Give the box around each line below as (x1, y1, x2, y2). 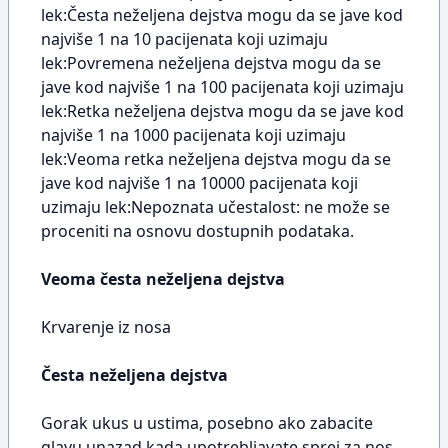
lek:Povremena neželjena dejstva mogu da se (41, 52, 381, 74)
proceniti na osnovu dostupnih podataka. (41, 220, 354, 242)
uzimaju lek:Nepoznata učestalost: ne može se (41, 196, 390, 218)
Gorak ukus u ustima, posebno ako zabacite (41, 412, 373, 434)
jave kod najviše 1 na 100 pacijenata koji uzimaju (41, 76, 404, 98)
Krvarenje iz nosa (41, 316, 171, 338)
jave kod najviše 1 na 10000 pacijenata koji (41, 172, 358, 194)
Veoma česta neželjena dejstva (41, 268, 285, 290)
